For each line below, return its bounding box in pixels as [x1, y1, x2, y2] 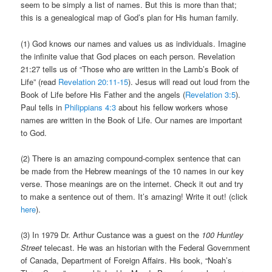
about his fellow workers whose [116, 101, 228, 113]
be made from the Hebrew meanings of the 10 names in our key [21, 165, 245, 177]
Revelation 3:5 [185, 88, 236, 100]
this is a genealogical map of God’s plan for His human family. [21, 12, 239, 24]
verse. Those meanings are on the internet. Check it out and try [21, 177, 244, 189]
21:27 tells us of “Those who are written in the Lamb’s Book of [21, 63, 239, 75]
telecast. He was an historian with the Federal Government [42, 241, 251, 253]
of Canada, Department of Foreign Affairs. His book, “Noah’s [21, 254, 233, 266]
